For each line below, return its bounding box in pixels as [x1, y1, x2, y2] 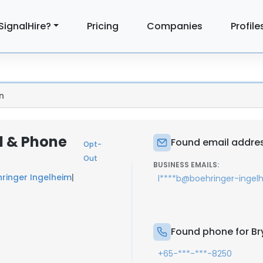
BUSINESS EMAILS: [153, 160, 219, 170]
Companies [147, 19, 203, 33]
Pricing [87, 19, 119, 33]
